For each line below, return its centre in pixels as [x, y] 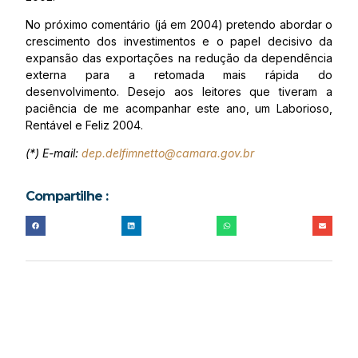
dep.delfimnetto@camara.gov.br [168, 153]
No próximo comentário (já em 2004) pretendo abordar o [179, 24]
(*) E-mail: [54, 153]
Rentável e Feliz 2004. [84, 125]
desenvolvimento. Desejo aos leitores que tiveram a [179, 91]
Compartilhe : [67, 196]
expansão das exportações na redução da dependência [179, 58]
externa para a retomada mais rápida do [179, 75]
